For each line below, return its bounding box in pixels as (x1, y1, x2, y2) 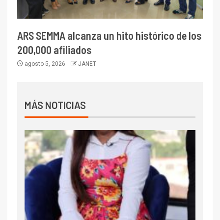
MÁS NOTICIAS (25, 99, 86, 111)
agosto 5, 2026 (23, 60, 67, 67)
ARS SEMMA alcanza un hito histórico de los (17, 28, 201, 42)
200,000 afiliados (17, 43, 91, 56)
